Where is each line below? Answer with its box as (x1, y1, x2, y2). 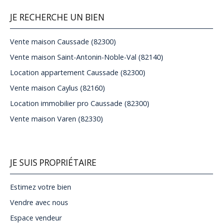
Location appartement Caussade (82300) (10, 68, 145, 78)
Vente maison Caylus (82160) (10, 83, 105, 93)
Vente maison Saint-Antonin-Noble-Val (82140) (10, 52, 163, 62)
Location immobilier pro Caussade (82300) (10, 99, 149, 109)
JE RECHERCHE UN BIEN (10, 11, 105, 23)
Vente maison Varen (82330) (10, 114, 103, 124)
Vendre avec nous (10, 198, 68, 208)
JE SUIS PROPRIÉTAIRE (10, 157, 97, 169)
